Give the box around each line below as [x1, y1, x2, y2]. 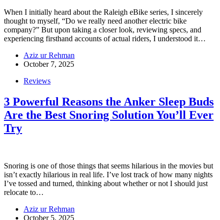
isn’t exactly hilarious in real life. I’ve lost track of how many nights [4, 170, 213, 179]
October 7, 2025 [24, 59, 74, 68]
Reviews [24, 76, 51, 85]
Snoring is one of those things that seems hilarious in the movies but [4, 161, 213, 170]
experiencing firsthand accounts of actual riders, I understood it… [4, 34, 206, 43]
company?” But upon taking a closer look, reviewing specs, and [4, 25, 201, 34]
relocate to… [4, 188, 44, 196]
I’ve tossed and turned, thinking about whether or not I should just [4, 179, 208, 188]
